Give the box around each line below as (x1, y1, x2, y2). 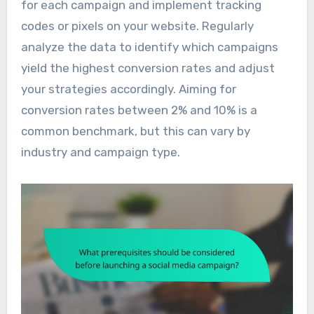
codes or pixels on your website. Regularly (20, 18, 254, 33)
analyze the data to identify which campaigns (20, 39, 278, 54)
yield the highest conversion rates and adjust (20, 60, 275, 75)
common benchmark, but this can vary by (20, 123, 250, 138)
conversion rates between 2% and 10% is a (20, 102, 257, 117)
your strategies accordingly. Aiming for (20, 81, 236, 96)
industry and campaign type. (20, 144, 180, 159)
